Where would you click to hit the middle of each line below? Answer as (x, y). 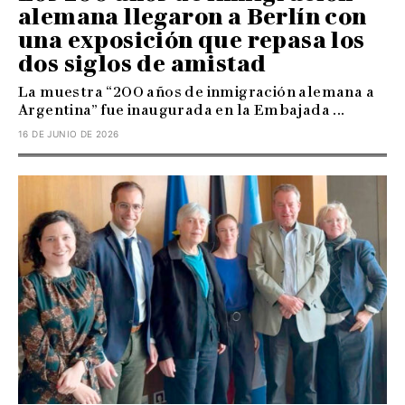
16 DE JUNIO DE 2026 (69, 133)
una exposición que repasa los (192, 40)
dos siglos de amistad (142, 63)
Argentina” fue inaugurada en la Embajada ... (182, 109)
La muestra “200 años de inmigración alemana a (196, 91)
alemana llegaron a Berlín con (193, 16)
